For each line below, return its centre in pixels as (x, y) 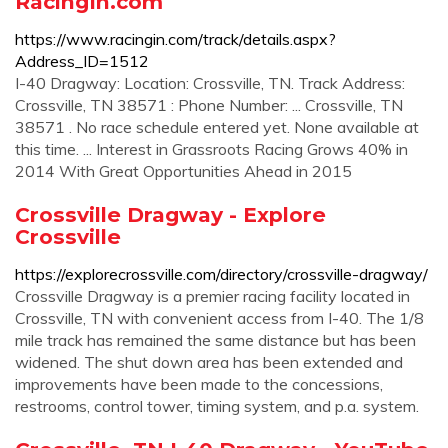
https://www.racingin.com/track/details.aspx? (175, 39)
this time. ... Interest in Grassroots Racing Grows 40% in (211, 149)
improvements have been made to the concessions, (199, 384)
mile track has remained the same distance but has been (215, 340)
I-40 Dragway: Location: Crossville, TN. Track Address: (210, 83)
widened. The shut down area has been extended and (209, 362)
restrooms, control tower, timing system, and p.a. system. (217, 406)
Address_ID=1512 (82, 61)
